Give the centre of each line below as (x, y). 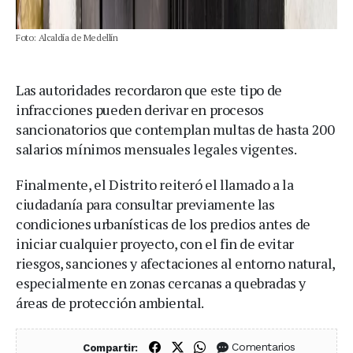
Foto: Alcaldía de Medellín (67, 37)
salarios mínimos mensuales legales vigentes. (156, 149)
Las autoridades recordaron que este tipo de (149, 89)
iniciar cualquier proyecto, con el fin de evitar (155, 243)
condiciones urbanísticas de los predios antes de (163, 223)
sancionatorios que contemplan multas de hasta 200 (175, 129)
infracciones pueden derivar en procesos (140, 109)
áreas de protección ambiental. (110, 302)
